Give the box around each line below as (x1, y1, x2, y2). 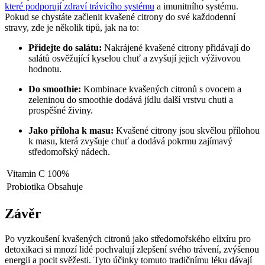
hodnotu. (28, 64, 62, 75)
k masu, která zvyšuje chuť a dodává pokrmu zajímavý (28, 136, 232, 147)
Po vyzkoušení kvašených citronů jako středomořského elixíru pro (5, 233, 251, 244)
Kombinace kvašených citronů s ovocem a (81, 84, 241, 95)
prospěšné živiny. (28, 105, 93, 116)
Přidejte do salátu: (28, 43, 102, 53)
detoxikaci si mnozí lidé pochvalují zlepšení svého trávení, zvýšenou (5, 244, 259, 254)
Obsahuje (47, 182, 83, 192)
